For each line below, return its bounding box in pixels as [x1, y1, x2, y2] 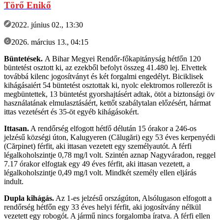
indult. [4, 177, 24, 186]
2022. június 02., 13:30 [11, 20, 83, 29]
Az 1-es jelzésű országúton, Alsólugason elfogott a [54, 193, 212, 202]
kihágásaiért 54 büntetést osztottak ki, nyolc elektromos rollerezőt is [4, 81, 212, 89]
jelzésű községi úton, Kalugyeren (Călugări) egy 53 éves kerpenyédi [4, 133, 215, 141]
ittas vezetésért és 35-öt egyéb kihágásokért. [4, 107, 141, 116]
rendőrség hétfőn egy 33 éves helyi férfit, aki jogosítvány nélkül [4, 202, 201, 211]
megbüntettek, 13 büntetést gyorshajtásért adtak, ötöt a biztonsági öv [4, 89, 215, 98]
